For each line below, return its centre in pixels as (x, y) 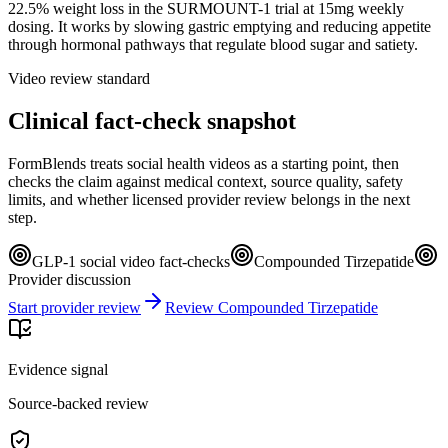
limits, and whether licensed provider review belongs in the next (209, 199)
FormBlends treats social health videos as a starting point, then (203, 163)
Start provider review (74, 307)
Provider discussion (69, 279)
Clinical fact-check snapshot (152, 120)
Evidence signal (58, 369)
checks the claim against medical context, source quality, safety (205, 181)
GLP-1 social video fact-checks (131, 261)
